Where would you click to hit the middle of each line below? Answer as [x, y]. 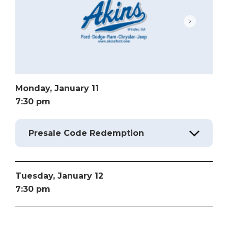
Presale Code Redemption [86, 133]
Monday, [35, 88]
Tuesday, [36, 176]
